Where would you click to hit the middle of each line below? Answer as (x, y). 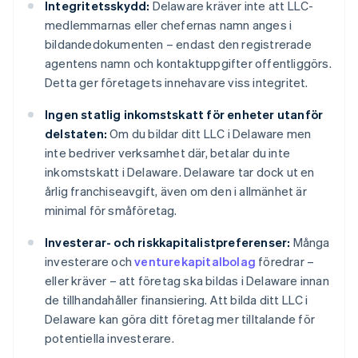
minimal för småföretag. (111, 211)
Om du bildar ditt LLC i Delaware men (209, 134)
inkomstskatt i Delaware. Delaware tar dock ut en (180, 172)
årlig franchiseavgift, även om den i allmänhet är (176, 191)
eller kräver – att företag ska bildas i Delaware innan (187, 281)
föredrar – (285, 262)
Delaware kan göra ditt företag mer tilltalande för (180, 319)
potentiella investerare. (109, 338)
